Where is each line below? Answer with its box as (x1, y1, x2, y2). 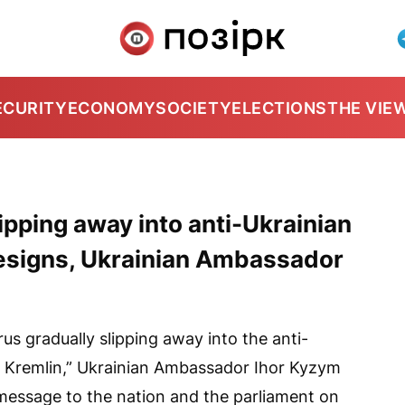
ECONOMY (67, 98, 156, 118)
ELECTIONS (231, 98, 327, 118)
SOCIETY (155, 98, 232, 118)
